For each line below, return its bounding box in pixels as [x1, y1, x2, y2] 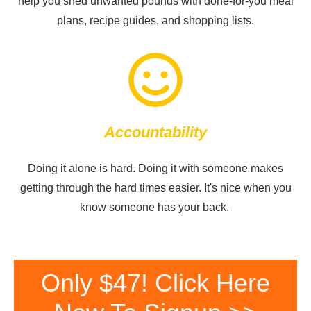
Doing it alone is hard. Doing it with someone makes [28, 162, 283, 175]
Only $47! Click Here [41, 269, 270, 298]
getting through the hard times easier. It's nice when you [19, 182, 292, 194]
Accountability [104, 124, 207, 142]
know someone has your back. [79, 201, 232, 214]
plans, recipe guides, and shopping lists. [57, 15, 254, 27]
